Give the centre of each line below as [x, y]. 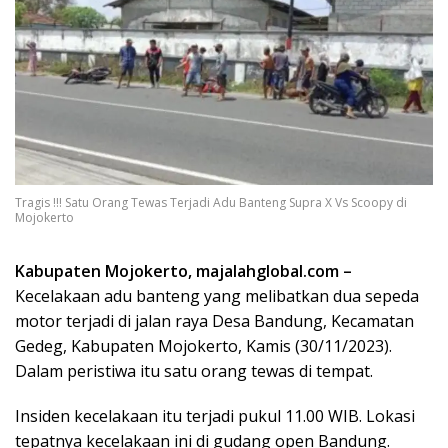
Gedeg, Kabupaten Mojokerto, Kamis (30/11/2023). [203, 345]
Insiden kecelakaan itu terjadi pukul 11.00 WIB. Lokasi [215, 415]
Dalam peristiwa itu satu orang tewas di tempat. [194, 370]
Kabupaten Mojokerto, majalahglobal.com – [183, 270]
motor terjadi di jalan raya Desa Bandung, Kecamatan [214, 320]
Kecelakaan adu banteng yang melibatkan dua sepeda [217, 295]
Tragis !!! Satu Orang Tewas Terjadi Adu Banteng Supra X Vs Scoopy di [211, 202]
